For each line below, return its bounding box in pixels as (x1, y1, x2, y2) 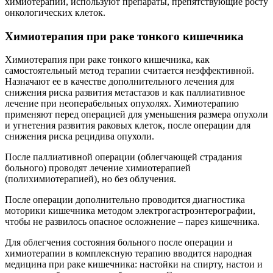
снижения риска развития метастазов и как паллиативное (5, 87, 245, 98)
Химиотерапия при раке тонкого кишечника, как (5, 54, 210, 65)
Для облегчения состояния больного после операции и (5, 237, 233, 248)
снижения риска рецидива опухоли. (5, 131, 154, 142)
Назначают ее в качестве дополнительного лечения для (5, 76, 234, 87)
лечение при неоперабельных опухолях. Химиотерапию (5, 98, 239, 109)
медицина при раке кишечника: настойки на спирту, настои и (5, 259, 263, 270)
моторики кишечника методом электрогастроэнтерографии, (5, 205, 255, 216)
